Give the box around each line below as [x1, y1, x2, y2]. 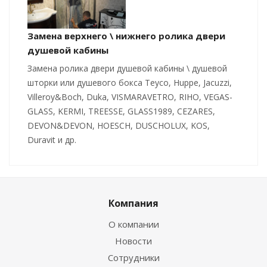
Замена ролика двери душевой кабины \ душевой [27, 63, 227, 74]
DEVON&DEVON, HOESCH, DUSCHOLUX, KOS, [27, 120, 210, 132]
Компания [108, 197, 159, 210]
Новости [115, 235, 152, 247]
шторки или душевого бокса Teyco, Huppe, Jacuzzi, [27, 77, 232, 89]
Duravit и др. [27, 134, 76, 146]
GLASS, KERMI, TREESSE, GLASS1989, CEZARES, [27, 105, 215, 117]
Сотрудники [107, 252, 160, 264]
